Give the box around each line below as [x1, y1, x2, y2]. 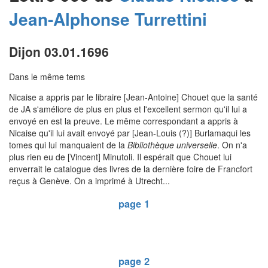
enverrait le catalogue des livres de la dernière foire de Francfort [9, 163, 252, 175]
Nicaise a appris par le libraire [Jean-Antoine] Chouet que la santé [9, 91, 258, 103]
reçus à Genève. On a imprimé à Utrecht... [9, 175, 170, 187]
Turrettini [135, 7, 207, 32]
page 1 [118, 196, 150, 211]
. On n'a [217, 139, 247, 151]
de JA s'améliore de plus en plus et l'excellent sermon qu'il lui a [9, 103, 247, 115]
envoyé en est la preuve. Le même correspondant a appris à [9, 115, 238, 127]
